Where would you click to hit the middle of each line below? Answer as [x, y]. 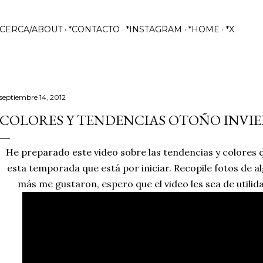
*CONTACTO [94, 29]
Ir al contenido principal [131, 15]
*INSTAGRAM [154, 29]
